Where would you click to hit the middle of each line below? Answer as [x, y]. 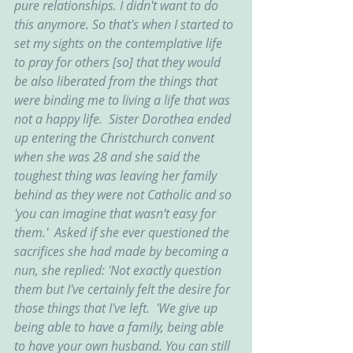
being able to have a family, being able [121, 327]
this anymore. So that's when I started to [125, 24]
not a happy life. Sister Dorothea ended [124, 119]
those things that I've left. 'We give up [117, 308]
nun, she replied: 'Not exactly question [119, 270]
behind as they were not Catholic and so [124, 195]
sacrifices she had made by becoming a [123, 251]
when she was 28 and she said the [109, 157]
